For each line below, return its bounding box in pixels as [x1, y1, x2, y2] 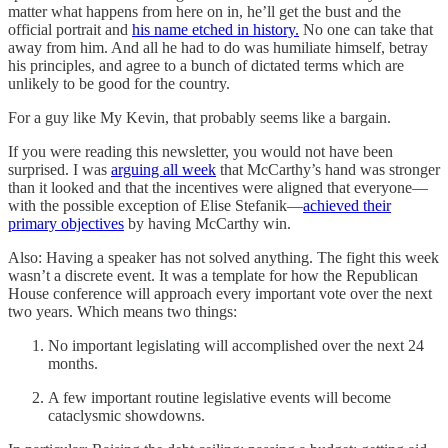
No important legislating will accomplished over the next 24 [48, 337, 424, 354]
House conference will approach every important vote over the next [8, 285, 432, 302]
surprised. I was [8, 161, 111, 178]
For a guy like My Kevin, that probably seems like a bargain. [8, 109, 391, 126]
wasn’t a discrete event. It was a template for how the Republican [8, 267, 418, 284]
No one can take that [299, 21, 433, 38]
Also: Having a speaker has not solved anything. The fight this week [8, 249, 439, 266]
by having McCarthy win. [124, 215, 291, 232]
